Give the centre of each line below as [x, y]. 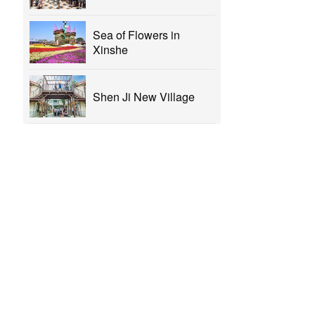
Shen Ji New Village [144, 96]
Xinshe [111, 50]
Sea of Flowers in [137, 35]
